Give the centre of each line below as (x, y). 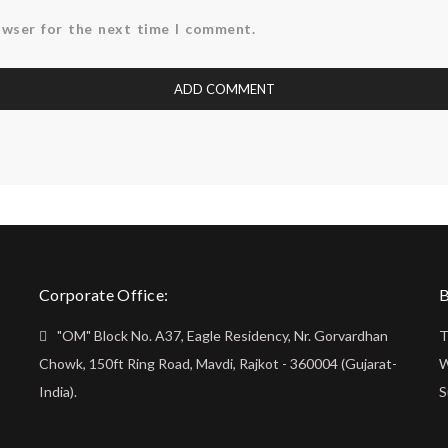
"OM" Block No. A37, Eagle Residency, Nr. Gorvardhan (222, 335)
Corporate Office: (104, 294)
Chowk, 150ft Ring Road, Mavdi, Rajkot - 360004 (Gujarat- (218, 363)
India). (58, 391)
